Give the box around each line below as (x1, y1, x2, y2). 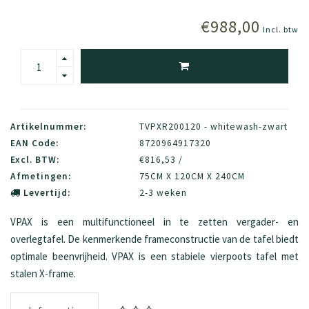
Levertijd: (21, 187, 70, 199)
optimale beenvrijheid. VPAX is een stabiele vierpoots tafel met (10, 250, 299, 263)
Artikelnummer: (10, 121, 86, 133)
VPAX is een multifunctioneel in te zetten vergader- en (10, 215, 299, 229)
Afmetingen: (10, 170, 71, 183)
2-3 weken (139, 187, 187, 199)
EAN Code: (10, 137, 59, 150)
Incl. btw (263, 24, 299, 35)
